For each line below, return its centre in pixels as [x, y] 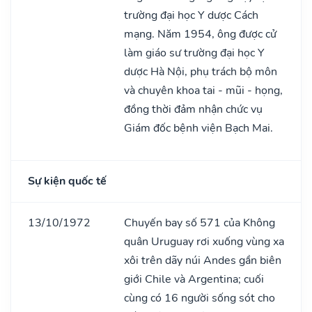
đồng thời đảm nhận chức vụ [193, 109]
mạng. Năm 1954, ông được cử [200, 34]
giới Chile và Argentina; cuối [194, 279]
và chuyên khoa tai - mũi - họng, [203, 90]
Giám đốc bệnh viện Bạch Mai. [198, 128]
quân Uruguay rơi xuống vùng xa [204, 241]
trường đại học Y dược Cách [191, 15]
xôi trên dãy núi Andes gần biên [203, 260]
